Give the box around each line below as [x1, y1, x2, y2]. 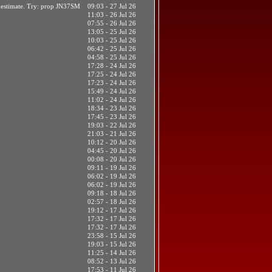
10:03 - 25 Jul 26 [87, 36, 136, 44]
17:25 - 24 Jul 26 [87, 70, 136, 78]
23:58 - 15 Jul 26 [87, 232, 136, 240]
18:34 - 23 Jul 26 [87, 104, 136, 112]
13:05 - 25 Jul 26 [87, 28, 136, 36]
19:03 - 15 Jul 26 [87, 240, 136, 248]
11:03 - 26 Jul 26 [87, 11, 136, 19]
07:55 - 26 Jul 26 [87, 19, 136, 27]
